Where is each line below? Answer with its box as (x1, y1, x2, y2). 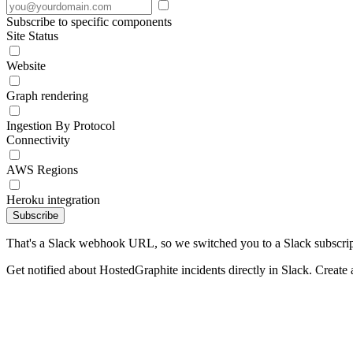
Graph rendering (6, 89, 88, 102)
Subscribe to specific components (6, 15, 172, 28)
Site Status (6, 29, 58, 43)
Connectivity (6, 133, 70, 147)
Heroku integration (6, 193, 100, 206)
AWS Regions (6, 163, 78, 176)
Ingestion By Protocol (6, 119, 115, 132)
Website (6, 59, 46, 72)
